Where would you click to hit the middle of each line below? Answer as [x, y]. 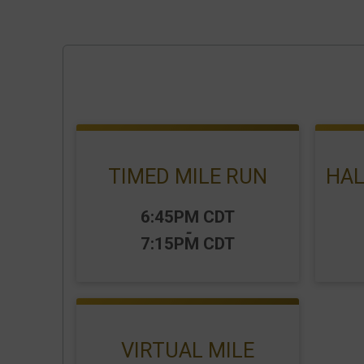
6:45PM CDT [188, 217]
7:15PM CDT [188, 244]
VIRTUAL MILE [188, 350]
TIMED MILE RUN [188, 176]
